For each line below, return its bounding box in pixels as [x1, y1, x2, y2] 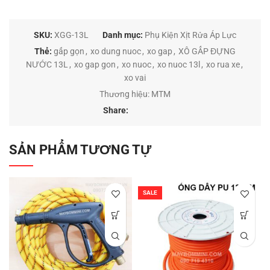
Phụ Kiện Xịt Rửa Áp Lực [145, 30, 236, 40]
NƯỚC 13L [26, 60, 68, 70]
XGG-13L [54, 30, 89, 40]
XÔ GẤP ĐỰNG [178, 46, 236, 57]
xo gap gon [74, 60, 116, 70]
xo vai [124, 73, 146, 83]
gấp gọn [54, 46, 84, 57]
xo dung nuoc [90, 46, 141, 57]
